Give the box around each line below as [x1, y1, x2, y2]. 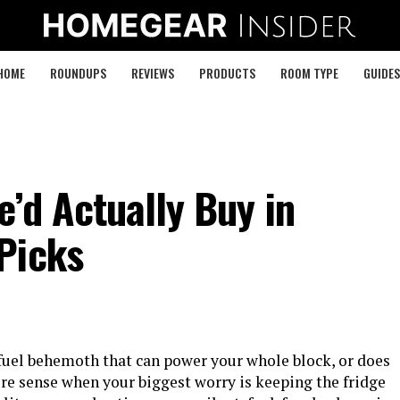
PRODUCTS [198, 63, 255, 82]
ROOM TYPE [279, 63, 338, 82]
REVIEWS [130, 63, 174, 82]
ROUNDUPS [49, 63, 106, 82]
